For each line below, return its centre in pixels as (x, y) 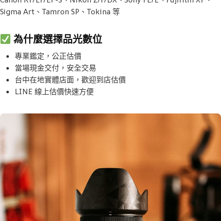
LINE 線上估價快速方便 (54, 92)
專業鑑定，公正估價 (48, 56)
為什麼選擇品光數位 (56, 39)
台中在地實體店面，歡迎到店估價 (70, 80)
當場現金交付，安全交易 (55, 68)
